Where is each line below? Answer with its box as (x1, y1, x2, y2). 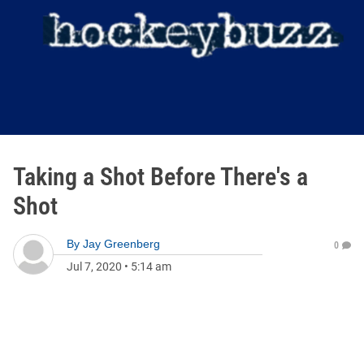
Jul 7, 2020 (67, 260, 122, 273)
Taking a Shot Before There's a (13, 162, 308, 191)
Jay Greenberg (83, 237, 160, 250)
